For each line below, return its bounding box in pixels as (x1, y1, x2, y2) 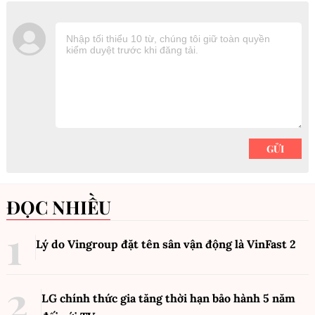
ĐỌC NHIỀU (20, 195, 111, 220)
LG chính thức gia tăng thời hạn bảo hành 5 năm (41, 291, 295, 306)
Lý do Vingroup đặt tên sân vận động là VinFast (36, 237, 290, 252)
